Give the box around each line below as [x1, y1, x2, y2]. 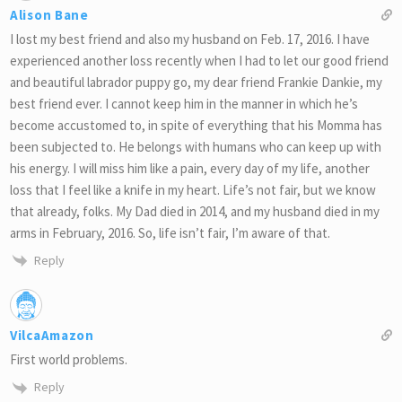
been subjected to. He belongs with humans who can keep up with [10, 137, 381, 155]
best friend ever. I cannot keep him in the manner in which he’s [10, 94, 358, 112]
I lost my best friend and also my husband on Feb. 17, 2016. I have [10, 30, 370, 48]
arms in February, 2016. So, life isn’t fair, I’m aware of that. [10, 223, 330, 241]
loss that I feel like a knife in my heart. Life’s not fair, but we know [10, 180, 376, 198]
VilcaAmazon [10, 327, 94, 345]
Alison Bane [10, 5, 89, 23]
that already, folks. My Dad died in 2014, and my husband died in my [10, 202, 380, 220]
